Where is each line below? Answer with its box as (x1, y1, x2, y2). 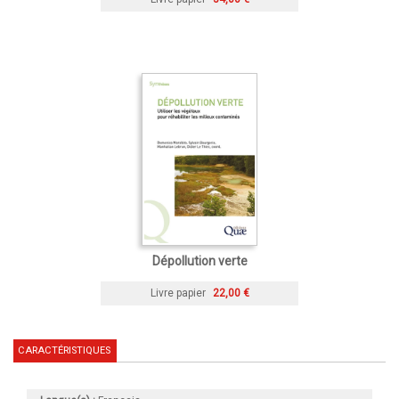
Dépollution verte (151, 254, 248, 269)
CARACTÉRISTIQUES (18, 345, 110, 357)
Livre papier (150, 287, 206, 300)
